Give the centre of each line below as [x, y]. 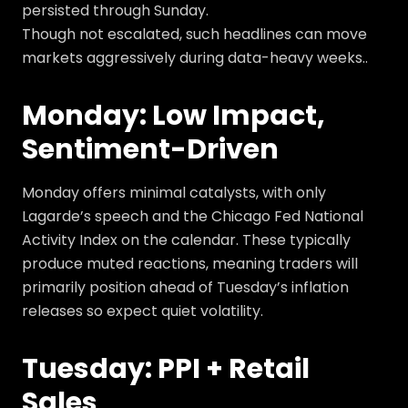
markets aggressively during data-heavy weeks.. [195, 58]
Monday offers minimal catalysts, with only [174, 193]
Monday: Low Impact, [173, 116]
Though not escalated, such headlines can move [194, 34]
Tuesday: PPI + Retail [166, 369]
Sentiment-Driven [150, 149]
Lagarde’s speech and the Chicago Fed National [193, 216]
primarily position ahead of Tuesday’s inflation [185, 287]
